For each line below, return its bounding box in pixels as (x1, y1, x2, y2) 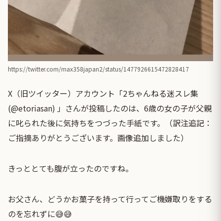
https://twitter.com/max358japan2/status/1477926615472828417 (8, 65, 189, 74)
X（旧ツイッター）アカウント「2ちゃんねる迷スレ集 (8, 87, 198, 100)
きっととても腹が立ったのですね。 (8, 162, 133, 175)
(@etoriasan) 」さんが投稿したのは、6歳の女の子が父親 (8, 102, 212, 114)
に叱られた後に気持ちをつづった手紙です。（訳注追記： (8, 117, 212, 129)
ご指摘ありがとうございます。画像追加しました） (8, 132, 188, 144)
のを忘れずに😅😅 (8, 208, 72, 220)
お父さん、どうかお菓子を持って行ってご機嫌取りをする (8, 193, 212, 205)
